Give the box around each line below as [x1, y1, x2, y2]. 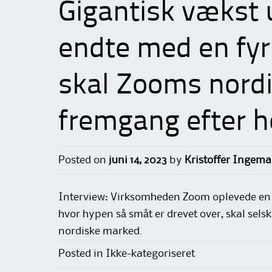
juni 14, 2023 [109, 155, 167, 166]
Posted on [58, 155, 109, 166]
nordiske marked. [58, 226, 142, 237]
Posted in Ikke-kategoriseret [58, 249, 195, 259]
